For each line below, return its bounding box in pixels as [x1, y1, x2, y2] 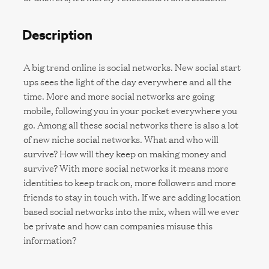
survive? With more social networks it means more [23, 160, 229, 175]
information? [23, 232, 76, 247]
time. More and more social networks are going [23, 88, 214, 103]
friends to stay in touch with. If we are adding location [23, 189, 241, 204]
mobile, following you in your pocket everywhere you [23, 103, 237, 118]
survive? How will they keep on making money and [23, 146, 226, 161]
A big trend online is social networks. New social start [23, 59, 241, 74]
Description [22, 29, 92, 43]
